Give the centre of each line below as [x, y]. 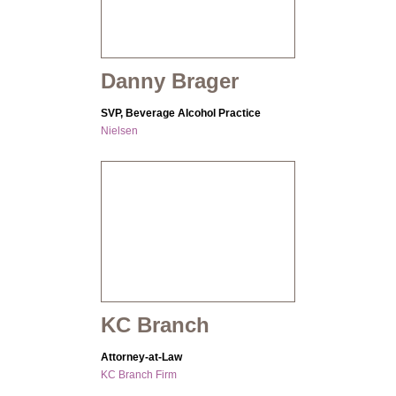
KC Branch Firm [139, 375]
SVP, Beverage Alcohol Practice [181, 114]
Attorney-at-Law [141, 358]
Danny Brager [170, 81]
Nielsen [119, 131]
